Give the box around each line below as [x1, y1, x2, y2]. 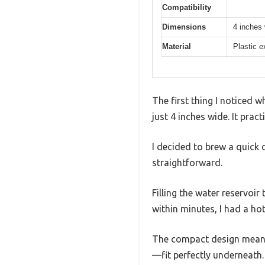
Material [162, 42, 191, 51]
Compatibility [162, 3, 211, 12]
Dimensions [162, 22, 206, 32]
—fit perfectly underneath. [152, 249, 264, 260]
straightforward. [152, 157, 222, 168]
